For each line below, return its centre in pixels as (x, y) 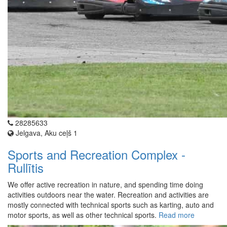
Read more (177, 215)
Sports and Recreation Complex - (97, 155)
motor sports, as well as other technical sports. (83, 215)
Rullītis (26, 168)
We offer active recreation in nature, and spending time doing (105, 185)
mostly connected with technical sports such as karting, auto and (111, 205)
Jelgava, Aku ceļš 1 (46, 133)
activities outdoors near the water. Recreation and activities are (108, 195)
